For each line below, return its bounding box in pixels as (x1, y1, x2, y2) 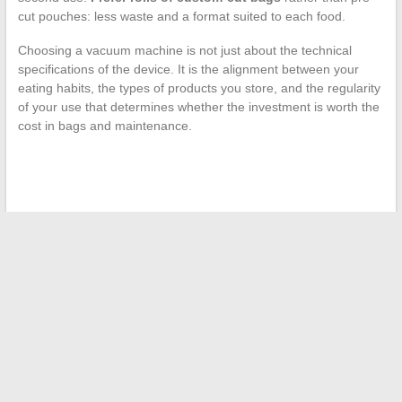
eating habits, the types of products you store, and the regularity (17, 81, 380, 96)
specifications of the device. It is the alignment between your (17, 62, 359, 77)
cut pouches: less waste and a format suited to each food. (17, 9, 345, 24)
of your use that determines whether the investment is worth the (17, 100, 380, 115)
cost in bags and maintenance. (17, 118, 192, 134)
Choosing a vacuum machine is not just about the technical (17, 43, 352, 58)
